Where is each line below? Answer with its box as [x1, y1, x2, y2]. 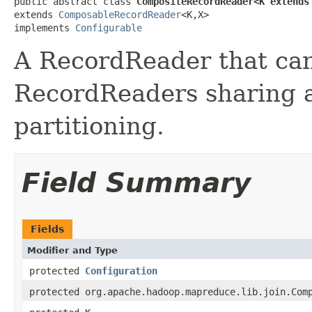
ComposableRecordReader [58, 8, 181, 20]
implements [14, 22, 75, 33]
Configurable [75, 22, 142, 33]
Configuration [85, 265, 157, 276]
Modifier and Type [27, 244, 118, 256]
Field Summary [22, 166, 251, 198]
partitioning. [14, 111, 164, 140]
